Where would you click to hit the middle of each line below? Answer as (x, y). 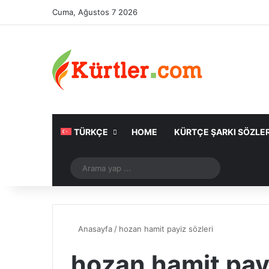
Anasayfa (94, 229)
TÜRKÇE (91, 132)
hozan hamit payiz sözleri (166, 229)
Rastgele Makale (101, 168)
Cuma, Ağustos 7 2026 (95, 12)
